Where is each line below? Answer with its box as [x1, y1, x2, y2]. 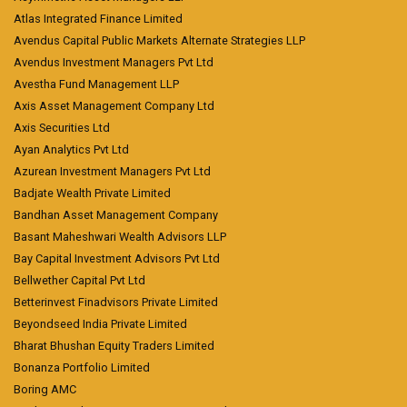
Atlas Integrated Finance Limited [14, 12, 183, 26]
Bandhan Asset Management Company [14, 208, 218, 223]
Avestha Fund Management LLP [14, 77, 179, 92]
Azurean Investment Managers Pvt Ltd [14, 164, 211, 179]
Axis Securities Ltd [14, 121, 110, 135]
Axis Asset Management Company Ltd [14, 99, 214, 114]
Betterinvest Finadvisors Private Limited [14, 295, 218, 310]
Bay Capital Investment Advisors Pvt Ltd [14, 252, 220, 266]
